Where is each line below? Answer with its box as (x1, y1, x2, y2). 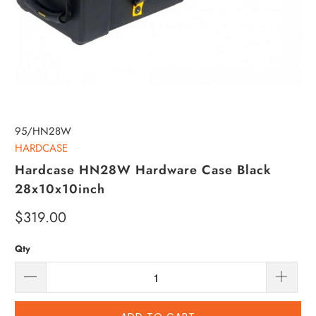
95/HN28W (15, 123, 72, 139)
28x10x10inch (15, 179, 106, 198)
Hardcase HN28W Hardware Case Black (15, 160, 272, 179)
